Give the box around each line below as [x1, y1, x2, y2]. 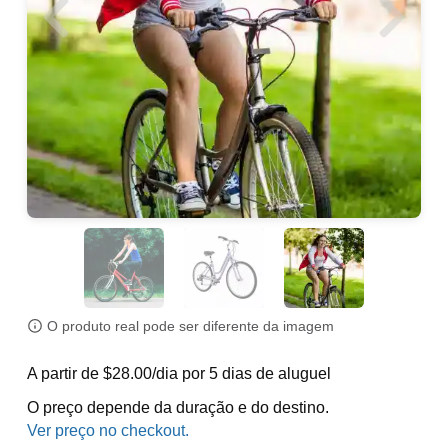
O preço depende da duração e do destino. [26, 399, 329, 416]
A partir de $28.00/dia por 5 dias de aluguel [26, 365, 331, 382]
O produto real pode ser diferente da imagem [46, 318, 334, 335]
